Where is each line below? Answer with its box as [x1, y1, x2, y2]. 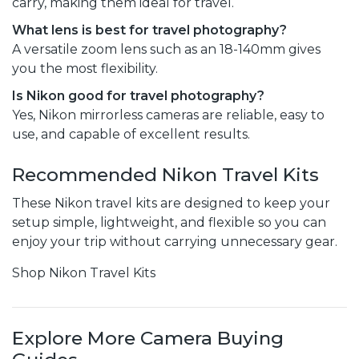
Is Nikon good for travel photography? [12, 87, 264, 103]
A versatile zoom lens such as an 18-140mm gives [12, 41, 321, 57]
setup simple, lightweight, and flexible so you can [12, 214, 326, 230]
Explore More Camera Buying [12, 326, 284, 349]
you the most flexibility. [12, 60, 158, 76]
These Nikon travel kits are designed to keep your [12, 195, 330, 211]
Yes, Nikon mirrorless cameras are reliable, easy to [12, 107, 325, 123]
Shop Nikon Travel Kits [12, 264, 155, 280]
